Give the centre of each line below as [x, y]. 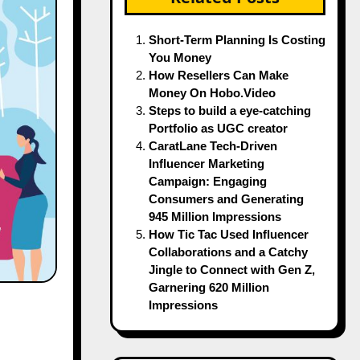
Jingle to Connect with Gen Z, [231, 270]
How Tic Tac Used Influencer [228, 234]
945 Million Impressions [215, 217]
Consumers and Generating [226, 199]
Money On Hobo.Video [212, 93]
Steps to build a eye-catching [229, 110]
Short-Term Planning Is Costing [237, 40]
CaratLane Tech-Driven [213, 146]
